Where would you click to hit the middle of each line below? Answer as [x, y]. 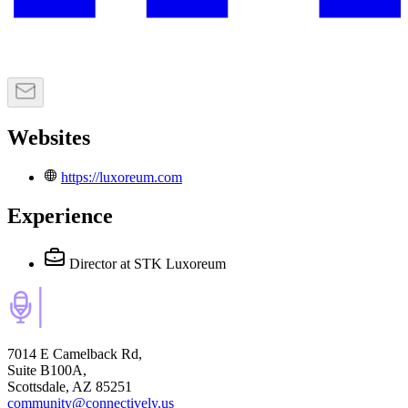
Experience [60, 215]
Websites [49, 138]
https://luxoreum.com [122, 178]
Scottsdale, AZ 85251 [70, 386]
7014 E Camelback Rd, [75, 353]
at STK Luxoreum [173, 263]
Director [93, 263]
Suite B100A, [47, 370]
